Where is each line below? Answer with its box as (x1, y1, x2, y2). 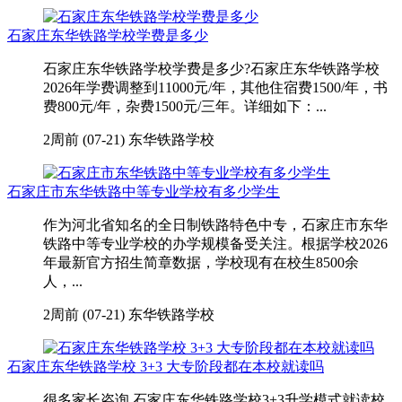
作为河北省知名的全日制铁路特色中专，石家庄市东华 (43, 216, 388, 232)
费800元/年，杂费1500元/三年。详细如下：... (43, 98, 327, 114)
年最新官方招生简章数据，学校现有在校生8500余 (43, 254, 359, 270)
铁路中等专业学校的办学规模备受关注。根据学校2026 (43, 235, 388, 251)
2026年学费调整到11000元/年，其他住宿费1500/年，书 (43, 79, 388, 95)
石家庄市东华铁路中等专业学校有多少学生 (7, 183, 280, 199)
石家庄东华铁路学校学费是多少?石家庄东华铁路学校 (43, 60, 380, 76)
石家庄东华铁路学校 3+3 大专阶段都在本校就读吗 (7, 358, 324, 374)
